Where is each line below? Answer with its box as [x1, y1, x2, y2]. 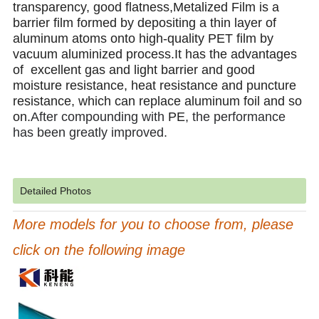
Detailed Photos [20, 185, 92, 197]
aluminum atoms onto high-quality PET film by [13, 31, 274, 46]
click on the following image [13, 242, 186, 258]
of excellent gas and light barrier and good [13, 63, 256, 78]
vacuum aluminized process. [13, 47, 175, 62]
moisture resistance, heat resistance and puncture [13, 78, 297, 93]
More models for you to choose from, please [13, 216, 294, 233]
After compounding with [31, 110, 169, 125]
